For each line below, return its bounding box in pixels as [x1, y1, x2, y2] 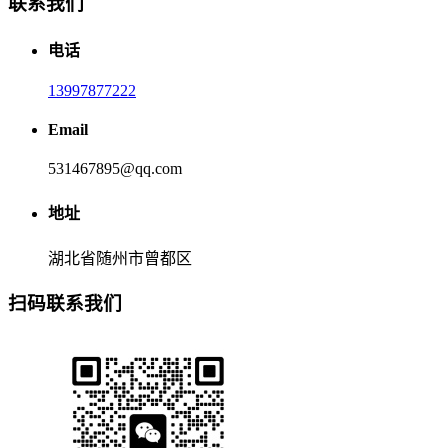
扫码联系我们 [8, 292, 122, 314]
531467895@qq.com [48, 160, 182, 178]
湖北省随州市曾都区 [48, 249, 192, 267]
